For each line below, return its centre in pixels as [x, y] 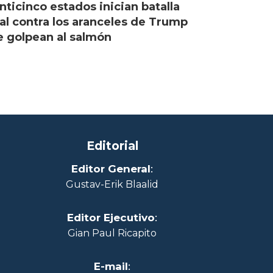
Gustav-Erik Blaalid [112, 184]
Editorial [112, 145]
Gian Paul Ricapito [112, 233]
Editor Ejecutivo [111, 217]
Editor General [111, 168]
